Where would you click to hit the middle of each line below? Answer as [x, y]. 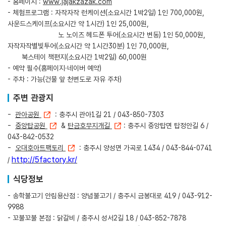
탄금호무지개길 [90, 125]
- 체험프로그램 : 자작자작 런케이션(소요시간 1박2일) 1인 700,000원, [106, 12]
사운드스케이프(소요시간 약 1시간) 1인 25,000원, [78, 23]
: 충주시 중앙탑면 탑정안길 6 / [165, 125]
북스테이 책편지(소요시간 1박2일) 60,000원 [77, 57]
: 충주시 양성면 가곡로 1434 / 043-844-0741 [144, 148]
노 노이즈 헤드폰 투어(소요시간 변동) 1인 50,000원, [106, 35]
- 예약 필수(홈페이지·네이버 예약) [54, 68]
